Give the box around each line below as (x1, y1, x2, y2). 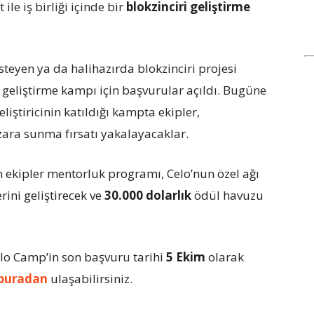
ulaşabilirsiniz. (48, 271, 132, 287)
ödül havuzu (191, 187, 264, 203)
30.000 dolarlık (104, 187, 191, 203)
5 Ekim (166, 249, 205, 265)
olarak (205, 249, 244, 265)
